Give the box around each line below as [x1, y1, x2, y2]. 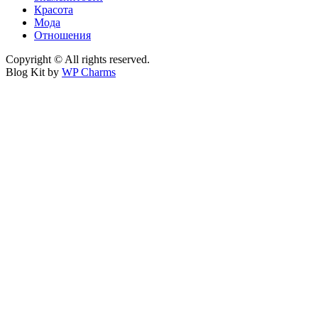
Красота [34, 4, 73, 16]
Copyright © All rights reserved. [6, 53, 150, 66]
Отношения [34, 29, 91, 42]
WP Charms [62, 66, 116, 79]
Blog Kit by [6, 66, 62, 79]
